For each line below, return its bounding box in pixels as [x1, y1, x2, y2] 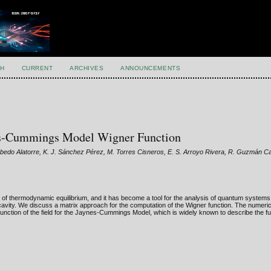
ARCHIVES [70, 65, 104, 71]
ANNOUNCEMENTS [120, 65, 181, 71]
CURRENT [21, 65, 53, 71]
